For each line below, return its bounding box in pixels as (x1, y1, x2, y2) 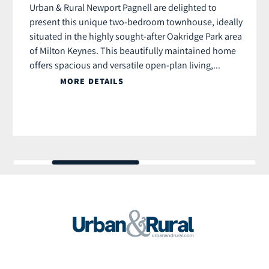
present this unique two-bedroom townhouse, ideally (29, 15, 243, 28)
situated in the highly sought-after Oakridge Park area (29, 29, 242, 42)
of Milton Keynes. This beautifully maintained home (29, 44, 236, 56)
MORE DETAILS (60, 75, 124, 86)
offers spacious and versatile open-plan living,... (29, 58, 220, 71)
